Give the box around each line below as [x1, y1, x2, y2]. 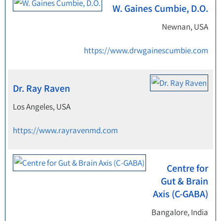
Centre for [167, 162, 208, 175]
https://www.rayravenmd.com [13, 125, 118, 136]
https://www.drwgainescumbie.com [84, 45, 208, 56]
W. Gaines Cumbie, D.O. [112, 2, 208, 15]
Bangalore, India [151, 207, 208, 218]
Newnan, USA [162, 21, 208, 32]
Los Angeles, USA [13, 101, 71, 112]
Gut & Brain [161, 175, 208, 187]
